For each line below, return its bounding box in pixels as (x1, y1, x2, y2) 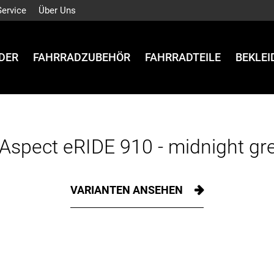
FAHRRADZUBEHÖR (33, 51, 130, 64)
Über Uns (39, 5, 76, 16)
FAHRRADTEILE (145, 51, 221, 64)
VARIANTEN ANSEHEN (70, 183, 185, 196)
